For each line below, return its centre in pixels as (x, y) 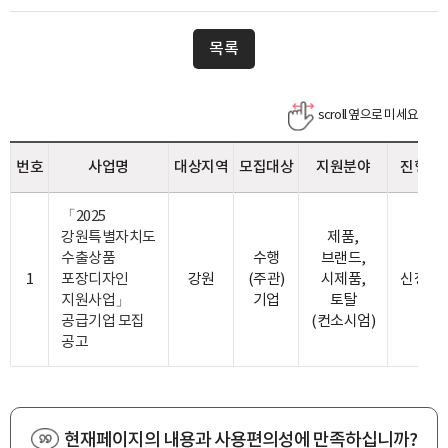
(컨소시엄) (343, 321)
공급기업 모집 (103, 321)
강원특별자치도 (108, 237)
